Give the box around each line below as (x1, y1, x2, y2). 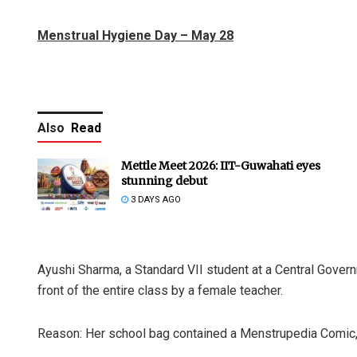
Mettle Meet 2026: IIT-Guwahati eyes (121, 159, 320, 174)
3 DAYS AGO (128, 194, 181, 206)
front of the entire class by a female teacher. (37, 283, 283, 299)
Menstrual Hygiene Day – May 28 (37, 28, 233, 44)
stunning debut (121, 174, 207, 189)
